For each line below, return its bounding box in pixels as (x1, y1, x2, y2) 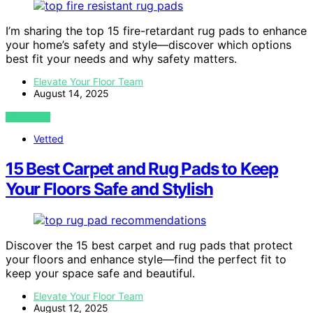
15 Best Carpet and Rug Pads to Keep (6, 158, 278, 179)
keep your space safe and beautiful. (6, 265, 195, 280)
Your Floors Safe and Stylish (6, 178, 213, 199)
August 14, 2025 (34, 87, 109, 99)
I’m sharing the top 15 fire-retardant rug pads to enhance (6, 23, 307, 38)
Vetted (34, 132, 64, 145)
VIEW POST (6, 111, 51, 122)
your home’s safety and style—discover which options (6, 37, 291, 52)
